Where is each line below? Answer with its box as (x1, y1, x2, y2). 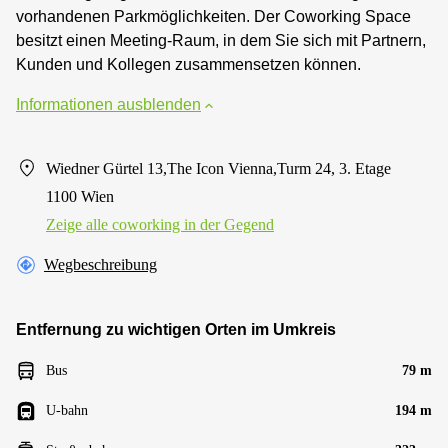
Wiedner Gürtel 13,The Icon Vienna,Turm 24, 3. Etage (46, 160, 391, 177)
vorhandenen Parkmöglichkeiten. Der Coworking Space (16, 8, 411, 25)
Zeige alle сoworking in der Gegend (46, 216, 274, 233)
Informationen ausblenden (16, 96, 201, 113)
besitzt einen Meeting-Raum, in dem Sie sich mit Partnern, (16, 32, 426, 49)
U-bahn (46, 403, 88, 418)
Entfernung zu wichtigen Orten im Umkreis (16, 321, 336, 338)
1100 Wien (46, 188, 114, 205)
